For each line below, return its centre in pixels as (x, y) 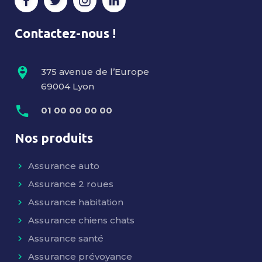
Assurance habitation (76, 202)
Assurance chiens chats (81, 220)
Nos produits (54, 138)
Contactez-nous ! (65, 33)
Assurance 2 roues (71, 184)
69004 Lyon (68, 86)
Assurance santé (66, 239)
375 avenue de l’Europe (95, 71)
